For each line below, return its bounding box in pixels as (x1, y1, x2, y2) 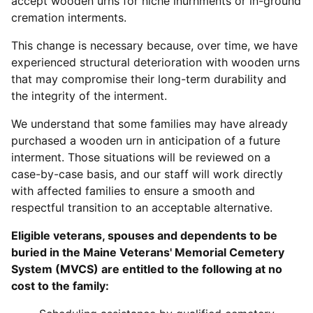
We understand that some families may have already (11, 116, 288, 131)
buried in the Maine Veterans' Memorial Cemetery (11, 245, 284, 259)
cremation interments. (11, 10, 126, 24)
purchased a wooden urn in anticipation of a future (11, 133, 280, 147)
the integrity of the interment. (11, 88, 167, 103)
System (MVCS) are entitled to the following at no (11, 261, 282, 276)
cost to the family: (11, 278, 109, 293)
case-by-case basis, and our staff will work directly (11, 166, 283, 181)
